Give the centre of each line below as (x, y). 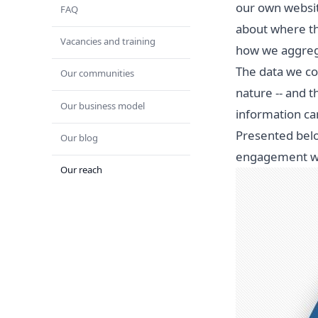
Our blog (79, 137)
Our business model (102, 105)
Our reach (81, 170)
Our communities (97, 73)
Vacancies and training (108, 41)
